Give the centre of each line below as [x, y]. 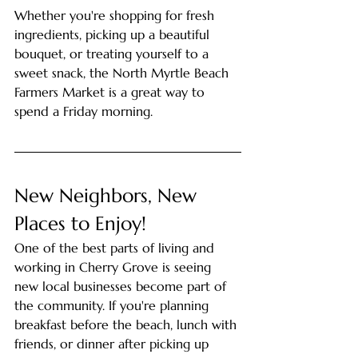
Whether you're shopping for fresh [116, 15]
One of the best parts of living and [116, 247]
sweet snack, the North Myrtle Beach [123, 72]
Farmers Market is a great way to [111, 91]
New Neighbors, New [108, 195]
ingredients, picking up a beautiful [114, 34]
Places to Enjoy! [80, 223]
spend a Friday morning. [84, 111]
